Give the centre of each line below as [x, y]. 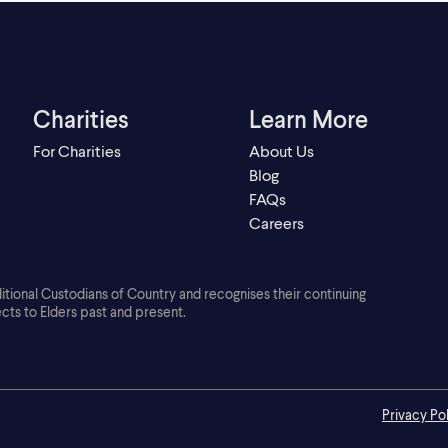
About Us [281, 150]
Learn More [308, 118]
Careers [276, 222]
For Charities [77, 150]
